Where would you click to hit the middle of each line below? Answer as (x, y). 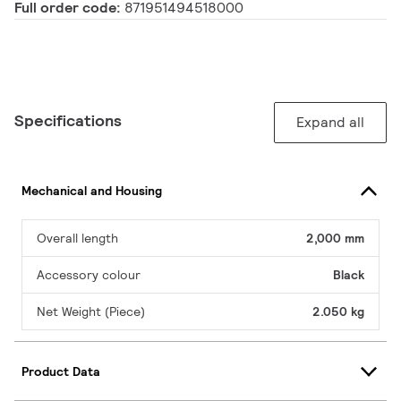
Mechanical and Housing (92, 190)
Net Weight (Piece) (91, 312)
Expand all (330, 123)
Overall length (77, 239)
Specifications (68, 121)
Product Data (61, 371)
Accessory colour (89, 275)
